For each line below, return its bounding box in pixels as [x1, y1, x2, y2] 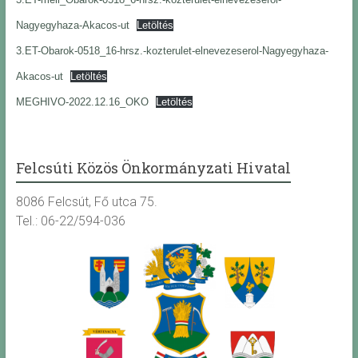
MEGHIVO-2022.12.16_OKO [15, 96, 149, 109]
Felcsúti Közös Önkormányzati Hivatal [15, 158, 291, 178]
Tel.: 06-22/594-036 [15, 213, 125, 229]
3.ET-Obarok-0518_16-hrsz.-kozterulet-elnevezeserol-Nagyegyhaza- [15, 45, 328, 58]
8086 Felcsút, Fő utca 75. [15, 194, 157, 210]
